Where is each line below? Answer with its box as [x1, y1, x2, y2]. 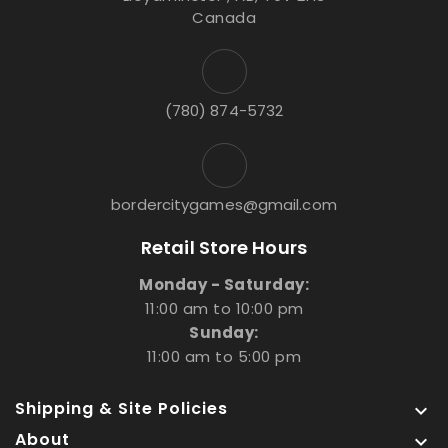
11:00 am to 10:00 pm [144, 298, 304, 320]
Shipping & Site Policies [15, 397, 228, 421]
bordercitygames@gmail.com [111, 194, 337, 216]
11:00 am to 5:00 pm [146, 346, 302, 368]
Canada [192, 7, 256, 29]
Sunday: [189, 322, 259, 344]
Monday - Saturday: [139, 274, 309, 296]
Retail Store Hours [141, 235, 307, 261]
